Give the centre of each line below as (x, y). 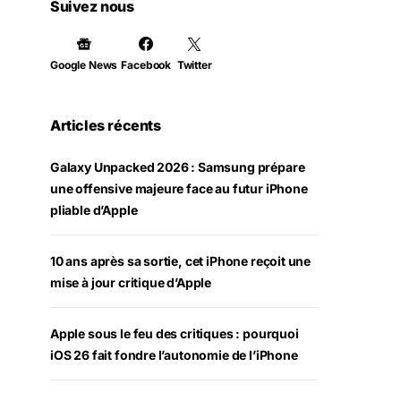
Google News (84, 65)
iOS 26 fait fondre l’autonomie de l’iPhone (174, 355)
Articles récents (106, 125)
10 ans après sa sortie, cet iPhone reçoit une (181, 261)
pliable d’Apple (94, 210)
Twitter (194, 65)
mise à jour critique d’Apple (131, 282)
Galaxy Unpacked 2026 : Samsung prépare (178, 167)
